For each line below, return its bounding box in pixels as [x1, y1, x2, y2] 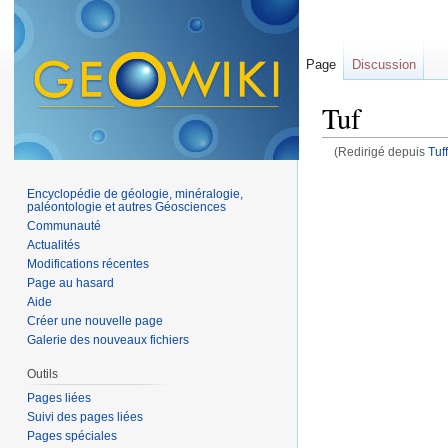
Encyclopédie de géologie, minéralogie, [27, 186, 244, 201]
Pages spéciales [27, 428, 118, 443]
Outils [27, 366, 59, 381]
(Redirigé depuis [333, 145, 428, 159]
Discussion [352, 57, 416, 72]
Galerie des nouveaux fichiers [27, 332, 190, 347]
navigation [374, 159, 439, 176]
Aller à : [322, 159, 374, 176]
